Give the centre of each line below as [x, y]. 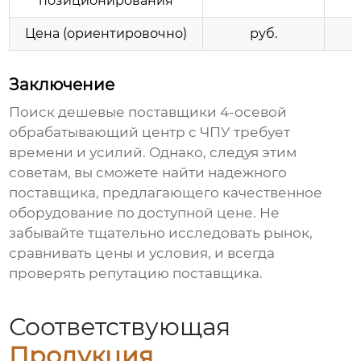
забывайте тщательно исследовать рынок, [161, 233]
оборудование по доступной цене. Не [145, 213]
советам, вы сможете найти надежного [148, 173]
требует [261, 133]
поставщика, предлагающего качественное [166, 193]
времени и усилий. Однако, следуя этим [153, 153]
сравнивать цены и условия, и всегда [142, 253]
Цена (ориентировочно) [106, 34]
